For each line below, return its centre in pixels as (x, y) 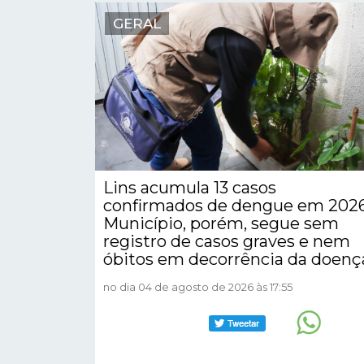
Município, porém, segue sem (221, 223)
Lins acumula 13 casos (190, 187)
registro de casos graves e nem (227, 241)
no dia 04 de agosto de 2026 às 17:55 (198, 286)
